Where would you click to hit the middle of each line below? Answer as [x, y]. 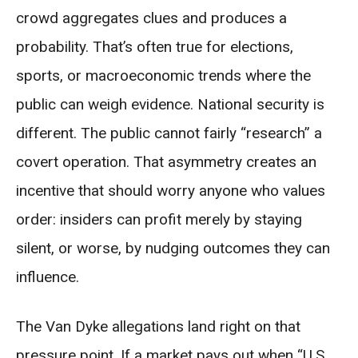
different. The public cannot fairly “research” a [169, 133]
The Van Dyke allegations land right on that [158, 327]
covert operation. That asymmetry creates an [166, 162]
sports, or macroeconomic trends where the [163, 76]
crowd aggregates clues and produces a [151, 18]
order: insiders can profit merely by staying [159, 220]
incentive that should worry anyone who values [171, 191]
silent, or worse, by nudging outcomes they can [173, 249]
